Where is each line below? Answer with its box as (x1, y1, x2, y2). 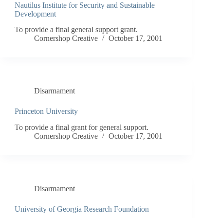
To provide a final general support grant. (15, 25, 138, 34)
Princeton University (15, 107, 78, 116)
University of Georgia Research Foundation (15, 205, 149, 214)
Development (15, 9, 56, 18)
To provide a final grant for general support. (15, 123, 148, 132)
